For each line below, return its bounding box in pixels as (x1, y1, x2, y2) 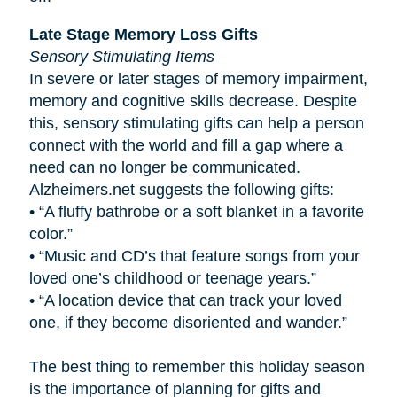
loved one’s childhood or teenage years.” (28, 269, 316, 287)
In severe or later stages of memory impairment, (28, 69, 368, 88)
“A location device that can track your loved (38, 291, 342, 309)
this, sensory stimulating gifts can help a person (28, 113, 364, 132)
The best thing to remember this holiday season (28, 357, 365, 376)
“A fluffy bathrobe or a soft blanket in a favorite (38, 202, 364, 221)
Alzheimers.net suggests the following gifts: (28, 180, 334, 198)
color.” (28, 224, 73, 243)
